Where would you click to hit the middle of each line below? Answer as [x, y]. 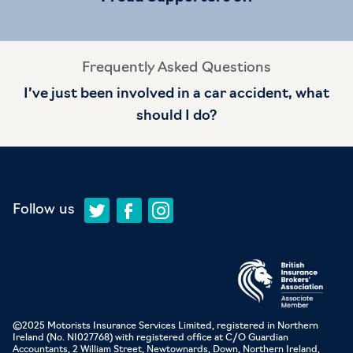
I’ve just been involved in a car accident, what [176, 94]
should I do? [176, 116]
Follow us [44, 210]
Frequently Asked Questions [176, 68]
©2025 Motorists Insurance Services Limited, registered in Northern [165, 326]
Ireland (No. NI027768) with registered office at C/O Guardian [150, 338]
